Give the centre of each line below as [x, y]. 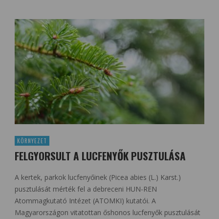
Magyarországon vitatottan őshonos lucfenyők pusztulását [108, 213]
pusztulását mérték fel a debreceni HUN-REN [86, 189]
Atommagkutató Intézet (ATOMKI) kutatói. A [85, 201]
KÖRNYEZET [32, 141]
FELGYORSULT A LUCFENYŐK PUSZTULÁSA [100, 156]
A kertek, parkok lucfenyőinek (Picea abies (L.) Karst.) [98, 177]
